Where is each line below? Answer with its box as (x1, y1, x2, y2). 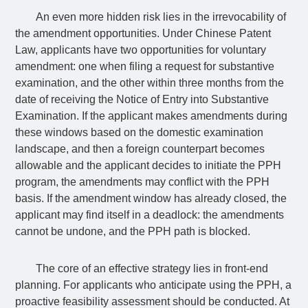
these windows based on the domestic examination (15, 126, 264, 138)
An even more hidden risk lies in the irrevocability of (35, 11, 286, 23)
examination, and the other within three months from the (15, 77, 285, 89)
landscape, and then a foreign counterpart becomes (15, 143, 265, 155)
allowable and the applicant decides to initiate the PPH (15, 159, 282, 171)
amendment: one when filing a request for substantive (15, 60, 275, 72)
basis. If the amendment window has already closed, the (15, 192, 287, 204)
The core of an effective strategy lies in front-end (35, 263, 268, 274)
